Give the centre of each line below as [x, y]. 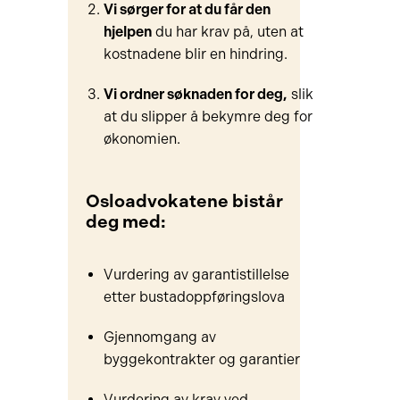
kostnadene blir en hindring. [195, 54]
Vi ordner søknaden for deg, [195, 94]
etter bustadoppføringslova [194, 297]
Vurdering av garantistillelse [196, 275]
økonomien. [142, 139]
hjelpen [127, 32]
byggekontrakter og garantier [201, 359]
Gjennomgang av [159, 337]
